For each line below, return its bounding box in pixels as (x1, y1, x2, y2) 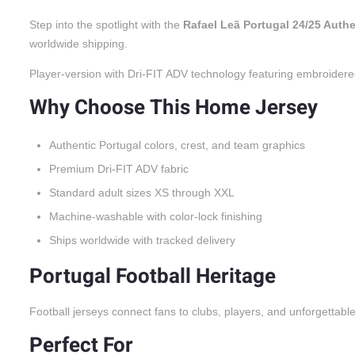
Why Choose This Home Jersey (29, 92, 318, 123)
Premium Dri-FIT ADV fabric (49, 162, 189, 175)
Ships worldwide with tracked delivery (49, 233, 235, 246)
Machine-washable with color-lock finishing (49, 209, 262, 223)
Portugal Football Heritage (29, 261, 276, 292)
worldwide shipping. (29, 36, 128, 50)
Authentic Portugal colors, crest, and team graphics (49, 138, 305, 151)
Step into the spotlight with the (29, 17, 183, 31)
